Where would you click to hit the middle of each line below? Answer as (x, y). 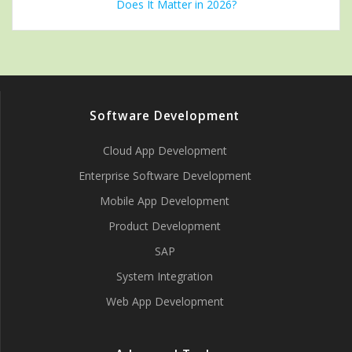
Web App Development (165, 301)
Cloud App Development (165, 150)
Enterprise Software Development (165, 176)
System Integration (165, 276)
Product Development (165, 226)
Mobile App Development (165, 201)
